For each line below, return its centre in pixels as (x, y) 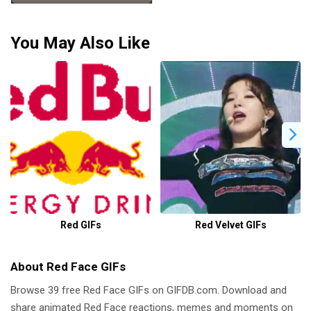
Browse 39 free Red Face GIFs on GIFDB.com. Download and (149, 290)
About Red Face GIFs (68, 266)
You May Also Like (80, 43)
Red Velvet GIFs (230, 225)
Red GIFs (81, 225)
